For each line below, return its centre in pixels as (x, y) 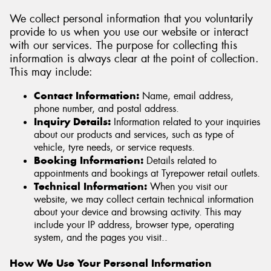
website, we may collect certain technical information (144, 200)
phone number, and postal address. (106, 109)
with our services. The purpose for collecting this (123, 45)
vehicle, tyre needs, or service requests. (114, 148)
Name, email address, (186, 96)
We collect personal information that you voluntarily (131, 18)
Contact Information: (87, 96)
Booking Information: (89, 161)
